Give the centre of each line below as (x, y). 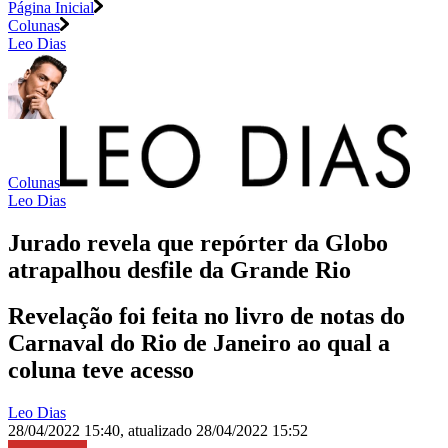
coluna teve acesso (101, 370)
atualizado (162, 431)
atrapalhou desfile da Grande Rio (179, 269)
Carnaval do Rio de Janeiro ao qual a (199, 343)
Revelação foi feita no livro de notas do (206, 316)
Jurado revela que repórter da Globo (198, 242)
